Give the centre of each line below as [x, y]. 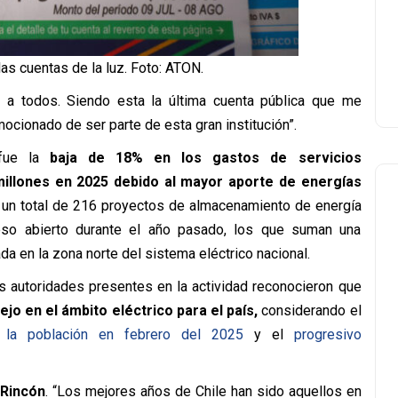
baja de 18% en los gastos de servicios [206, 157]
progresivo [327, 334]
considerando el [310, 310]
